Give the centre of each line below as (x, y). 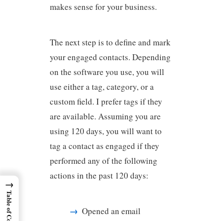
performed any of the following (103, 161)
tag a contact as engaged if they (104, 146)
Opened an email (111, 211)
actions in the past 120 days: (99, 176)
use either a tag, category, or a (102, 87)
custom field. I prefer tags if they (106, 102)
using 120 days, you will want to (106, 131)
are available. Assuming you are (105, 116)
